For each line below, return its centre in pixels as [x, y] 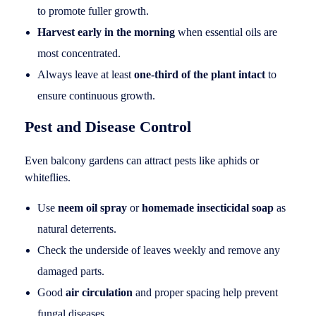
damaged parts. [71, 271]
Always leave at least [85, 74]
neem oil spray [92, 207]
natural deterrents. [77, 229]
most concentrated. [79, 53]
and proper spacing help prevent [205, 292]
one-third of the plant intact [199, 74]
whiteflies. [48, 177]
